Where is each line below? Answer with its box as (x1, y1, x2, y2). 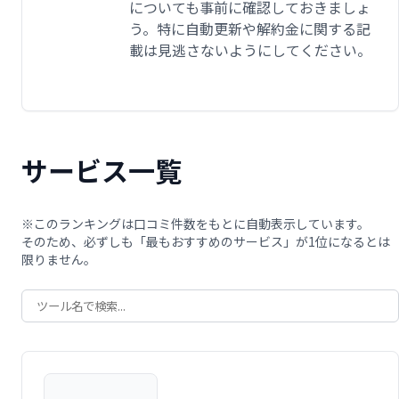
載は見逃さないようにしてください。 (129, 39, 371, 61)
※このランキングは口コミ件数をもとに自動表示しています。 (21, 215, 370, 233)
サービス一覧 (21, 151, 182, 191)
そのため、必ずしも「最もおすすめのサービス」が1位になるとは (21, 232, 390, 251)
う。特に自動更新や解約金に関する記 (129, 18, 370, 40)
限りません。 (21, 250, 96, 269)
